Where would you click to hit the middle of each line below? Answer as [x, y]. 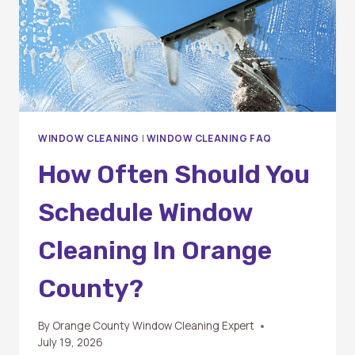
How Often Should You [174, 174]
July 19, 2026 [71, 343]
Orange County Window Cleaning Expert [154, 326]
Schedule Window [145, 212]
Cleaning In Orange [155, 250]
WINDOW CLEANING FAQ [209, 138]
